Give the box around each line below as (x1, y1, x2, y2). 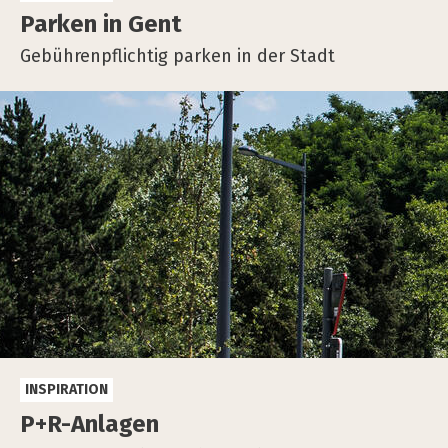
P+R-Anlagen (20, 410, 159, 439)
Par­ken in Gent (20, 10, 182, 39)
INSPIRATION (25, 381, 108, 399)
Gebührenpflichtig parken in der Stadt (20, 45, 335, 68)
